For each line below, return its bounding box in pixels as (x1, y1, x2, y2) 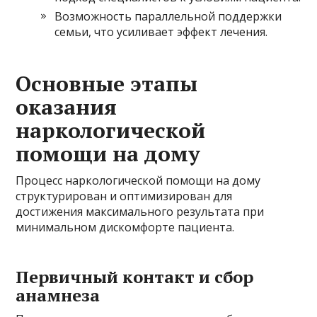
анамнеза (16, 284, 100, 307)
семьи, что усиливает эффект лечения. (54, 24, 268, 40)
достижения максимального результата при (16, 204, 265, 220)
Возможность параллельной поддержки (54, 8, 282, 25)
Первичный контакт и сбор (16, 265, 254, 289)
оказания (16, 93, 117, 122)
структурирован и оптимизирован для (16, 188, 233, 204)
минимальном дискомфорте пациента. (16, 219, 235, 236)
